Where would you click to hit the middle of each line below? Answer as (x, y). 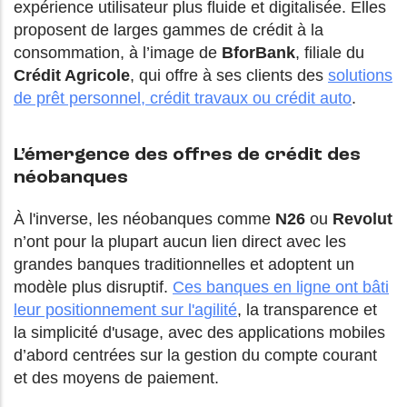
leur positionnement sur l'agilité (125, 310)
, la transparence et (307, 310)
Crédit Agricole (72, 76)
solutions (360, 76)
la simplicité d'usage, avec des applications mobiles (199, 333)
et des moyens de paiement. (116, 378)
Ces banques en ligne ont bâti (281, 288)
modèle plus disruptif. (93, 288)
